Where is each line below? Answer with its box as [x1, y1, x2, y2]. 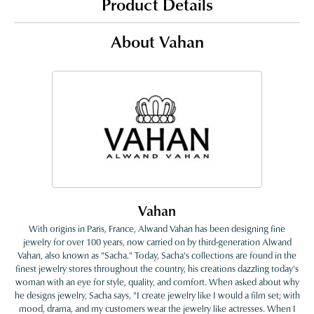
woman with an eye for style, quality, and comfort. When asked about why [15, 275, 299, 289]
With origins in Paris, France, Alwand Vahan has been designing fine [29, 222, 285, 235]
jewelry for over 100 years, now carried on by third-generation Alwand [22, 235, 292, 249]
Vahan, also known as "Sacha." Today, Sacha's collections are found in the [18, 249, 296, 262]
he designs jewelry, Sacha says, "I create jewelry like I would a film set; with [14, 289, 300, 302]
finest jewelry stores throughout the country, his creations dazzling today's [15, 262, 299, 275]
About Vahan [110, 29, 204, 53]
